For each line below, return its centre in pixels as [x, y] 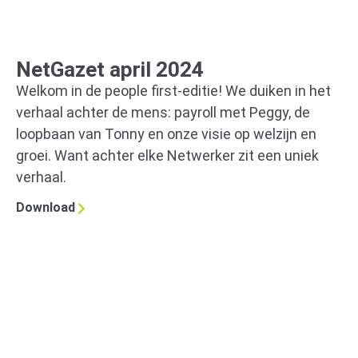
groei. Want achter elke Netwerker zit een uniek [167, 155]
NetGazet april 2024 [110, 69]
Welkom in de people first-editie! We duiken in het [173, 90]
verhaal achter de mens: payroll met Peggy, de [163, 112]
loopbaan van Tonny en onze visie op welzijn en [166, 133]
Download [46, 208]
